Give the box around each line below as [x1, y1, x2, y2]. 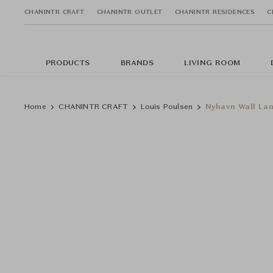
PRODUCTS [46, 60, 90, 67]
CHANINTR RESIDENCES [174, 9, 255, 15]
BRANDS [120, 60, 154, 67]
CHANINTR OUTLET [96, 9, 163, 15]
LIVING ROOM [183, 60, 241, 67]
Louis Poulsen [140, 104, 193, 111]
